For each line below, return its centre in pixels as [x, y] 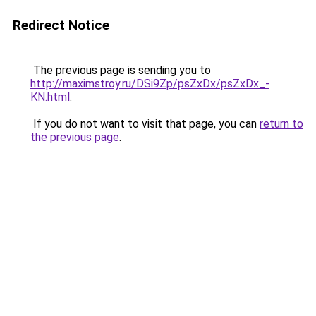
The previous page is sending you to [121, 70]
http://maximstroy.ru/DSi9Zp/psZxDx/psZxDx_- [150, 84]
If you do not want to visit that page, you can [145, 124]
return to [281, 124]
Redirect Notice [61, 25]
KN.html [50, 97]
